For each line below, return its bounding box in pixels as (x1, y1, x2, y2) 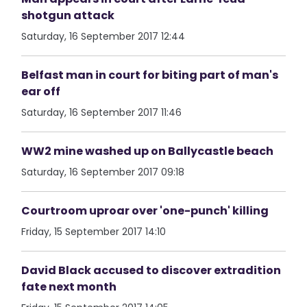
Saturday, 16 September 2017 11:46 (21, 106, 182, 119)
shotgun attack (21, 8, 115, 23)
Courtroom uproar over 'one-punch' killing (21, 203, 269, 219)
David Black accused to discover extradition (21, 262, 282, 278)
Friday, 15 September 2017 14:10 (21, 225, 167, 238)
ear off (21, 84, 61, 99)
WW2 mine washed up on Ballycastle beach (21, 143, 274, 159)
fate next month (21, 279, 117, 295)
